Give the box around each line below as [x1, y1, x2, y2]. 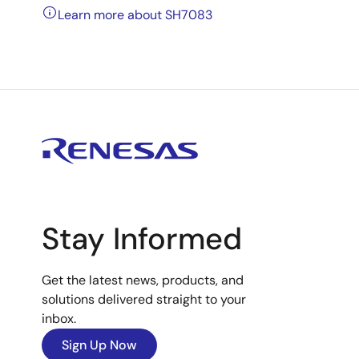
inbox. [42, 310, 76, 327]
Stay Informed [42, 219, 242, 259]
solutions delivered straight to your [42, 291, 246, 308]
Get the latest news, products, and [42, 272, 244, 288]
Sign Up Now [62, 337, 137, 353]
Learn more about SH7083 [58, 6, 212, 23]
